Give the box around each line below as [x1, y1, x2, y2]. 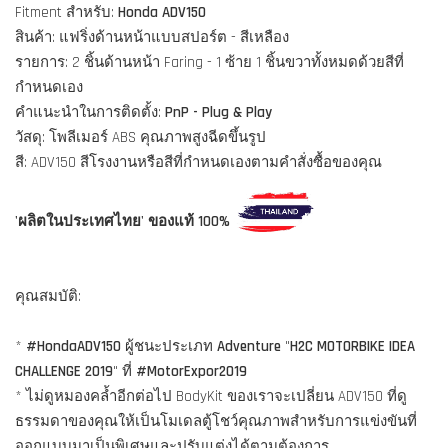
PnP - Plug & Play [165, 103, 272, 123]
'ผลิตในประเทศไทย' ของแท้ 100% [15, 212, 230, 232]
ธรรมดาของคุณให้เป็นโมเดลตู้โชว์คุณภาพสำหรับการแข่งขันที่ [15, 412, 417, 432]
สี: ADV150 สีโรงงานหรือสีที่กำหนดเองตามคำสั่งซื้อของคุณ [15, 153, 382, 173]
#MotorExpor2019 [136, 362, 247, 382]
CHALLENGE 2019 [15, 362, 113, 382]
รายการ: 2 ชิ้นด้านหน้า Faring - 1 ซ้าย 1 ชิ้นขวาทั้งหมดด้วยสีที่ [15, 53, 404, 73]
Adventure [217, 337, 281, 357]
